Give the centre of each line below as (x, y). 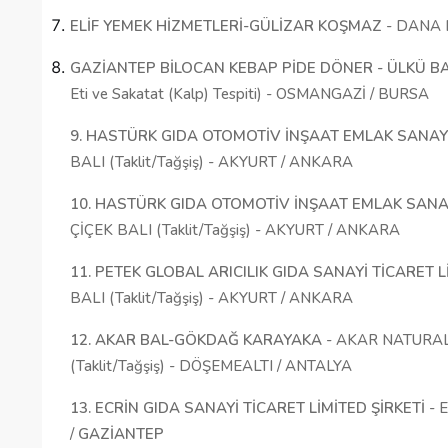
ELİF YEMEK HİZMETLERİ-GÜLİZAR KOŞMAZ (226, 26)
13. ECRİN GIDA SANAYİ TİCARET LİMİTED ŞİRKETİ (247, 408)
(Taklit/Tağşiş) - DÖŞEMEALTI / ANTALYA (211, 366)
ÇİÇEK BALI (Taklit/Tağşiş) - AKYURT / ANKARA (235, 230)
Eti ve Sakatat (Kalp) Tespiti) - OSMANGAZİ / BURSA (249, 94)
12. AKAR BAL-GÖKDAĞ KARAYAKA (196, 340)
